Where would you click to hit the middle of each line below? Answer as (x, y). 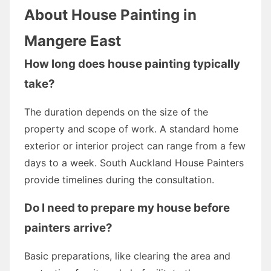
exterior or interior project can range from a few (135, 145)
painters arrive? (68, 227)
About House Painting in (110, 15)
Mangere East (73, 41)
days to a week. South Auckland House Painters (134, 162)
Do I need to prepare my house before (127, 207)
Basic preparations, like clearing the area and (127, 256)
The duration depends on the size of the (116, 112)
